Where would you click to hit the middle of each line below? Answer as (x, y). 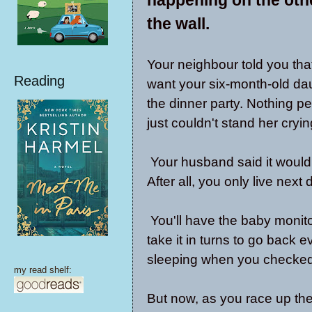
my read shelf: (43, 270)
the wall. (178, 23)
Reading (39, 81)
